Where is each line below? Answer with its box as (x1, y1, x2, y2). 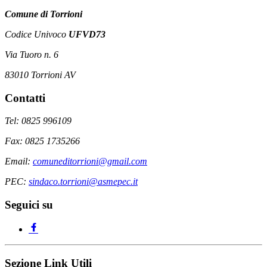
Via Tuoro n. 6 (5, 49, 58, 60)
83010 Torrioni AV (5, 69, 76, 80)
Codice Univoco (5, 29, 69, 39)
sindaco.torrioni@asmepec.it (29, 176, 138, 187)
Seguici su (5, 198, 53, 212)
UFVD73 (69, 29, 105, 39)
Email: (5, 156, 33, 167)
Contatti (5, 91, 45, 104)
